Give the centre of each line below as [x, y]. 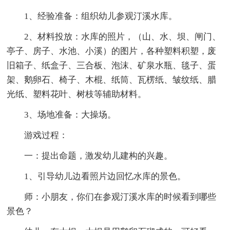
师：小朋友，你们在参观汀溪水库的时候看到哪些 [120, 197]
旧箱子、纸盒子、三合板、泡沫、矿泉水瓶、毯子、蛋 [112, 65]
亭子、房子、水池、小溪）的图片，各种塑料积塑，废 [112, 51]
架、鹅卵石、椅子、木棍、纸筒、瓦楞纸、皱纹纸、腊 [112, 80]
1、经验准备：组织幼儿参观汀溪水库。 [101, 16]
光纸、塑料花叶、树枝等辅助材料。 [77, 94]
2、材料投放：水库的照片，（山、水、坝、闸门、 [123, 36]
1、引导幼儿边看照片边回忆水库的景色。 [105, 176]
